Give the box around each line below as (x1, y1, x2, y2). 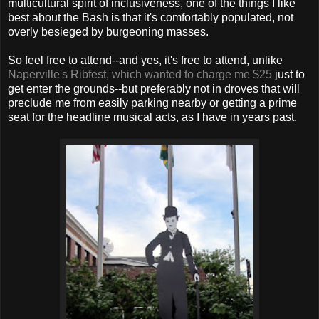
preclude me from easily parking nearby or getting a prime (8, 97, 297, 110)
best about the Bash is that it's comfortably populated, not (8, 11, 293, 24)
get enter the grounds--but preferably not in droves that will (8, 83, 300, 95)
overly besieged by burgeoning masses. (8, 26, 209, 38)
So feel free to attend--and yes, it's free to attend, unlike (8, 54, 283, 67)
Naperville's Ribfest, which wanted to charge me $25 (8, 68, 272, 81)
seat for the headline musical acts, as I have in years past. (8, 111, 297, 124)
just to (272, 68, 305, 81)
